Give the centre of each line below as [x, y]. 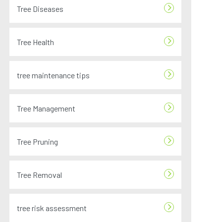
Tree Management [46, 108]
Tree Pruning [38, 141]
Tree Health [36, 42]
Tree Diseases [40, 9]
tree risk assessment [52, 208]
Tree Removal [40, 175]
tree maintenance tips [54, 75]
